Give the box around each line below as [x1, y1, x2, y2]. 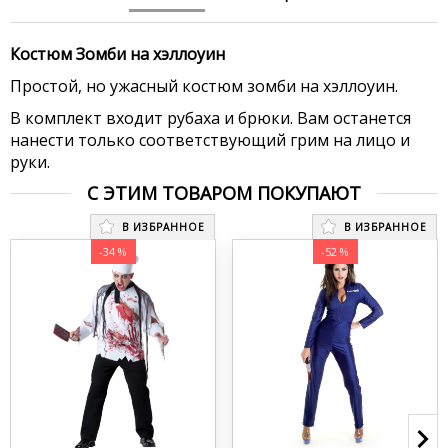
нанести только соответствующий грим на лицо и [10, 128, 410, 151]
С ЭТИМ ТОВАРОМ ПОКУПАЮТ [87, 180, 361, 205]
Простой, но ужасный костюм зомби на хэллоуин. [10, 74, 398, 97]
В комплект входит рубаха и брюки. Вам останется [10, 106, 411, 129]
